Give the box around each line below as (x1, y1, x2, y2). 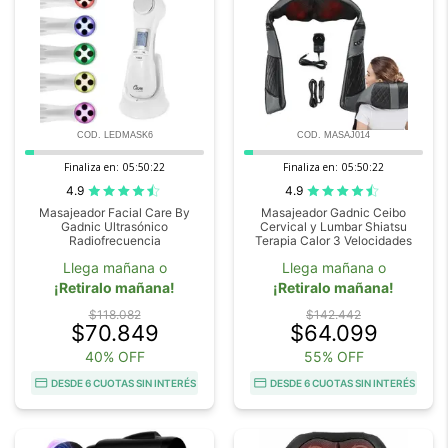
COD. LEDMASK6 (76, 129, 153, 140)
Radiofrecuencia (68, 232, 161, 248)
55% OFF (303, 347, 364, 365)
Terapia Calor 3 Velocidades (255, 232, 412, 248)
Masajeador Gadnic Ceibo (261, 204, 406, 220)
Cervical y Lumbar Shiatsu (260, 218, 407, 234)
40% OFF (84, 347, 145, 365)
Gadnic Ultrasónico (61, 218, 168, 234)
